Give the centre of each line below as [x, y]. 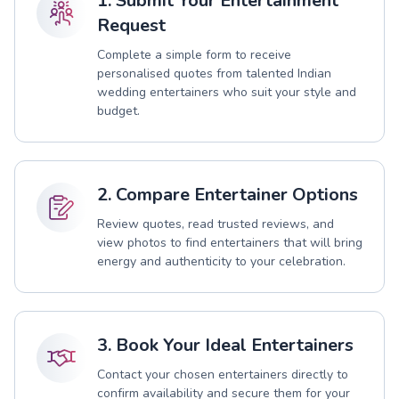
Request [131, 26]
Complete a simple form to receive [194, 55]
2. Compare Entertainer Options [228, 195]
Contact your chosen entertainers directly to [223, 375]
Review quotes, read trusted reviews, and [216, 224]
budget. [118, 111]
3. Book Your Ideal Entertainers [225, 346]
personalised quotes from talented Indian [214, 74]
